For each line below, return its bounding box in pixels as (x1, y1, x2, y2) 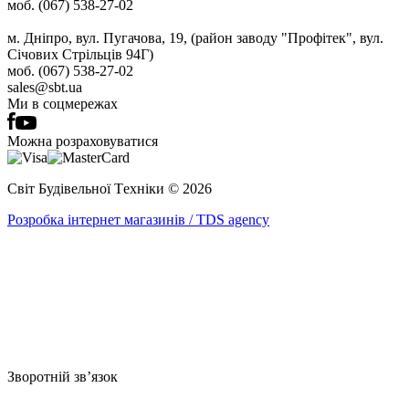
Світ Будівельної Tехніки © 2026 (7, 180, 212, 196)
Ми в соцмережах (7, 95, 118, 111)
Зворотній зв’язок (7, 368, 118, 384)
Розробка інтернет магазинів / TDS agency (7, 211, 269, 227)
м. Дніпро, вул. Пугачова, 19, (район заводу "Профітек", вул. (7, 29, 383, 46)
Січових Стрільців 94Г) (7, 46, 153, 62)
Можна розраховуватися (7, 132, 158, 149)
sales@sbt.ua (7, 79, 82, 95)
